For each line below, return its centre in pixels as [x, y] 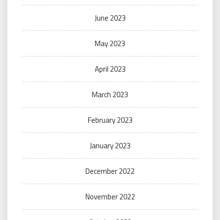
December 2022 [110, 171]
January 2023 [110, 146]
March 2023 [110, 95]
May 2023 [110, 44]
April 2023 [110, 69]
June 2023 [110, 18]
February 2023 [110, 120]
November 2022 [110, 197]
